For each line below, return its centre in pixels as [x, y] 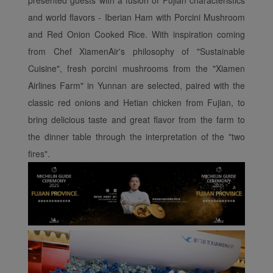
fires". [39, 154]
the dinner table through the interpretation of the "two [136, 137]
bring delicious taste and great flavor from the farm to [136, 120]
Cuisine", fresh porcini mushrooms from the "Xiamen [136, 69]
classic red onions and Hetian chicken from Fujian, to [136, 103]
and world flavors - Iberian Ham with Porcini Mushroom [136, 17]
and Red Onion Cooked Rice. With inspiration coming [136, 34]
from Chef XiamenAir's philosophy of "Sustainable [136, 51]
